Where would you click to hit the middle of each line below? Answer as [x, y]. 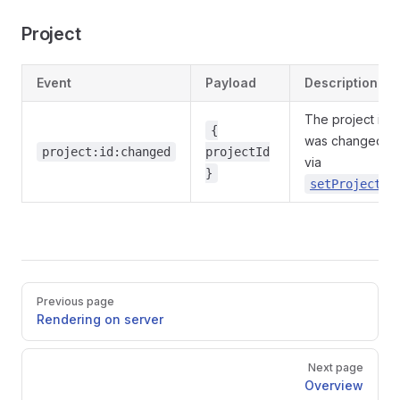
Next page [336, 367]
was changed [344, 141]
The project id [346, 119]
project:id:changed [106, 152]
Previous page [75, 301]
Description [341, 83]
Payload [231, 83]
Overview [334, 385]
